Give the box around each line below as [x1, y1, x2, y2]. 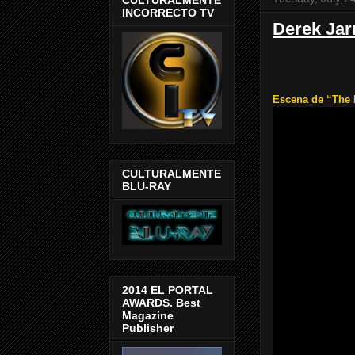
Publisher [122, 321, 174, 334]
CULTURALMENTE [122, 167, 221, 181]
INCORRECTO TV [122, 6, 214, 19]
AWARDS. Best [122, 296, 200, 309]
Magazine [122, 308, 174, 322]
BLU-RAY [122, 180, 171, 193]
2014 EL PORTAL [122, 283, 213, 296]
